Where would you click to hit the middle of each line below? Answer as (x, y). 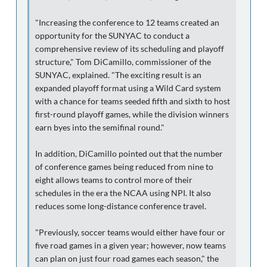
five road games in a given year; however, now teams (131, 245)
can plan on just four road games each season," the (127, 258)
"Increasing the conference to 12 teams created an (127, 22)
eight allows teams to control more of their (114, 180)
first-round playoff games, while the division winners (132, 114)
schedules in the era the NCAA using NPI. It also (123, 193)
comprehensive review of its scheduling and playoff (130, 49)
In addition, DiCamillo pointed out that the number (129, 153)
